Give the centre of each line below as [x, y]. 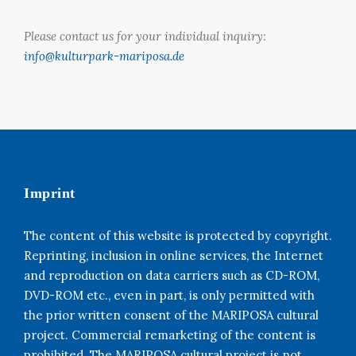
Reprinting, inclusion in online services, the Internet [174, 255]
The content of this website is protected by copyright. [178, 235]
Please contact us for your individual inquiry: [145, 36]
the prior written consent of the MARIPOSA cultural [171, 315]
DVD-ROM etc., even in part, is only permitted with [169, 295]
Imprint [50, 193]
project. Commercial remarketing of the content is [170, 335]
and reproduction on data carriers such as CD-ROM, [172, 275]
